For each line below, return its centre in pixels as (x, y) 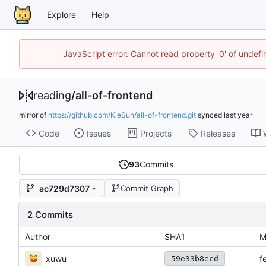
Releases (218, 133)
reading (52, 95)
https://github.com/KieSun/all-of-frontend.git (122, 115)
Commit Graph (147, 188)
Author (38, 237)
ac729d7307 (64, 188)
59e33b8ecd (195, 259)
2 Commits (50, 215)
